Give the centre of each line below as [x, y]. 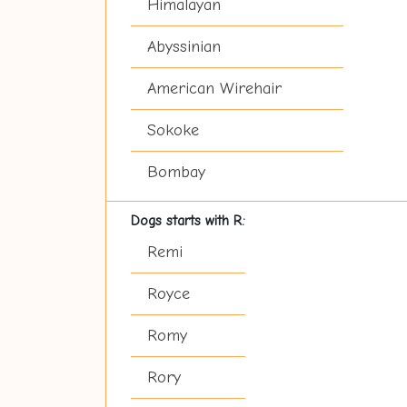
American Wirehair [214, 89]
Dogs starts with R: [188, 220]
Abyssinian [184, 47]
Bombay [176, 172]
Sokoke [173, 130]
